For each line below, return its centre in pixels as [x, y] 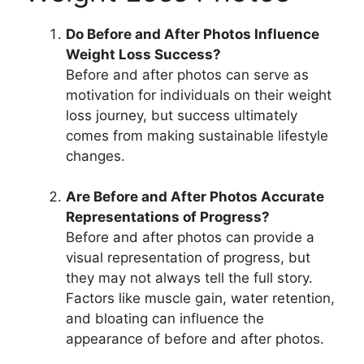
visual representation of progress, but [188, 258]
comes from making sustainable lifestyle [197, 135]
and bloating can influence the [165, 318]
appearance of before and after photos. [195, 339]
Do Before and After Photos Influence [193, 34]
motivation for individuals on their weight [199, 95]
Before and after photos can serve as [187, 74]
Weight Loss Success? [143, 54]
